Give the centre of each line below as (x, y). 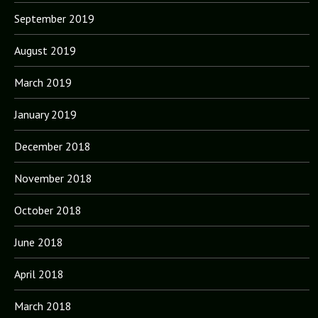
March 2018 (43, 306)
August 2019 (45, 50)
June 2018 (38, 242)
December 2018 (52, 146)
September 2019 (54, 18)
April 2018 (39, 274)
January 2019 (45, 114)
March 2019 (43, 82)
